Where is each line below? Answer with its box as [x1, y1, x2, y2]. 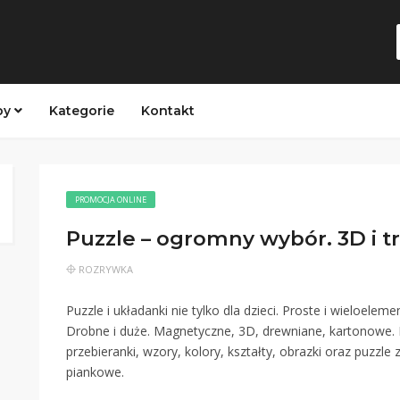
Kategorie [49, 103, 114, 119]
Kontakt [141, 103, 195, 119]
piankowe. [66, 363, 124, 380]
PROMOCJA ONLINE [75, 194, 146, 205]
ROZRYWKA [79, 262, 133, 276]
